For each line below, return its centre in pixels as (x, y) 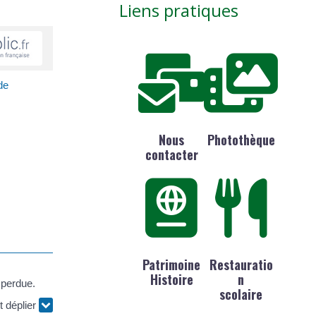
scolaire (241, 294)
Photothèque (241, 140)
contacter (171, 155)
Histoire (171, 279)
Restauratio (241, 264)
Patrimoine (172, 264)
